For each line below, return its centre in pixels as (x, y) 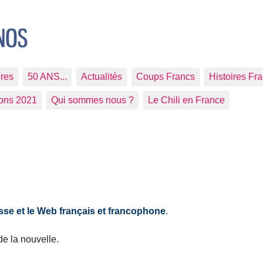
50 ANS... (47, 77)
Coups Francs (166, 77)
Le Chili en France (186, 100)
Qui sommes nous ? (92, 100)
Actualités (102, 77)
